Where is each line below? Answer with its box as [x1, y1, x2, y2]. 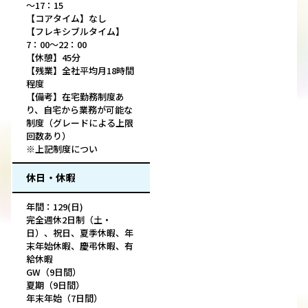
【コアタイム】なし [26, 12, 107, 25]
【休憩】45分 [26, 51, 80, 65]
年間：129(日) [26, 200, 83, 214]
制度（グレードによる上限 [26, 116, 133, 130]
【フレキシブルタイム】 [26, 25, 124, 38]
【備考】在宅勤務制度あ [26, 90, 124, 104]
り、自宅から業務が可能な [26, 103, 133, 117]
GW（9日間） [26, 265, 81, 279]
